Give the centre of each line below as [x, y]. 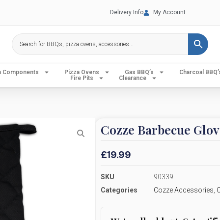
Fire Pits [82, 78]
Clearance [133, 78]
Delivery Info [127, 12]
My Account [169, 12]
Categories [119, 190]
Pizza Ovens [82, 72]
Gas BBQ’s [139, 72]
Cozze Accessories [183, 190]
